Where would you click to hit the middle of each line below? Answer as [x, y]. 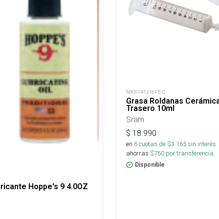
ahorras [137, 153]
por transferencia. [190, 153]
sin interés [202, 144]
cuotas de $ [154, 144]
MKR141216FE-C [146, 92]
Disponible [150, 165]
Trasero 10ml [150, 108]
